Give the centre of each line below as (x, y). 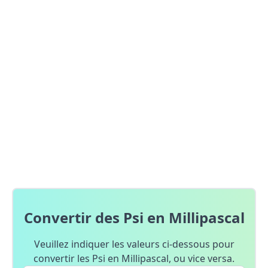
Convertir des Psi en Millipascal (134, 217)
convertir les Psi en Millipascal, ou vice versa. (134, 258)
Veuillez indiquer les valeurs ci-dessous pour (134, 244)
